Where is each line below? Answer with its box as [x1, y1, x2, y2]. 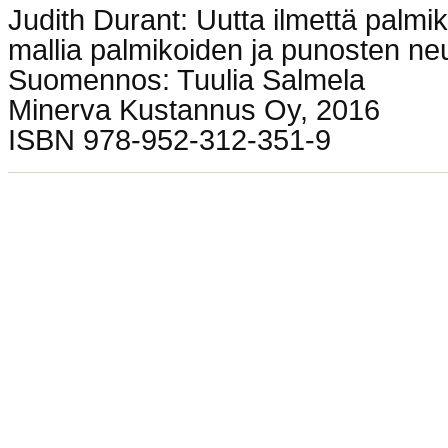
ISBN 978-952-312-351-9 [8, 123, 331, 156]
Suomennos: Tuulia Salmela [8, 63, 365, 96]
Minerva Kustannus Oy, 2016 [8, 93, 380, 126]
